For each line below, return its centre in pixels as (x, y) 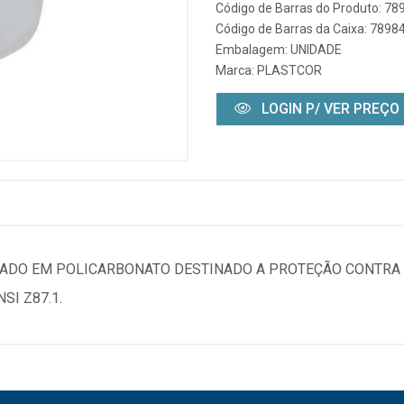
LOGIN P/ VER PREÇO (329, 109)
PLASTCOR (289, 70)
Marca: (236, 70)
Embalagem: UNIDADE (279, 50)
